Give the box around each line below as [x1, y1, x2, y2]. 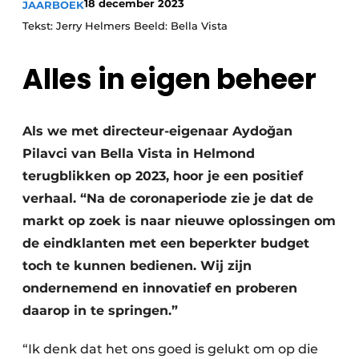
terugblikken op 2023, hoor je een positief [22, 168, 303, 184]
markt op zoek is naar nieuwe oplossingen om [22, 213, 336, 228]
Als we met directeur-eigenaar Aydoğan [22, 123, 292, 139]
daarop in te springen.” [22, 303, 178, 318]
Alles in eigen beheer [22, 59, 317, 99]
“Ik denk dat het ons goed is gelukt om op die [22, 341, 318, 357]
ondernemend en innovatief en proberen [22, 280, 297, 296]
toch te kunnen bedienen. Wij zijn [22, 258, 252, 273]
